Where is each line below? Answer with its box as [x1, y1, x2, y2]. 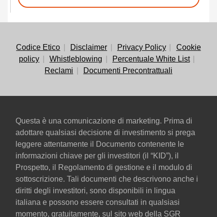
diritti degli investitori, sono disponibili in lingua [15, 186, 175, 195]
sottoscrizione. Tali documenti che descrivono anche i [15, 175, 198, 183]
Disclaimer [70, 43, 108, 51]
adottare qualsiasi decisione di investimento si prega [15, 128, 195, 137]
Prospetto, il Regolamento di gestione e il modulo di [15, 163, 192, 171]
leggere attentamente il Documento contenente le [15, 140, 184, 148]
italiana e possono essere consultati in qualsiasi [15, 198, 180, 206]
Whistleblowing [49, 55, 103, 63]
